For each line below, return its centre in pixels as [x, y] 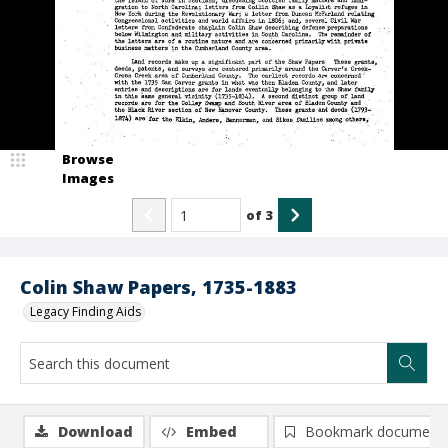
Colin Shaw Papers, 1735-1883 [158, 287]
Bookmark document [374, 431]
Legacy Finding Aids [85, 311]
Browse [88, 159]
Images [88, 178]
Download [95, 431]
